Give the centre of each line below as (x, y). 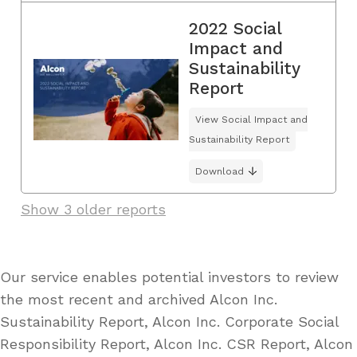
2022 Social (235, 28)
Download (220, 171)
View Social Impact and (251, 119)
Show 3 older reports (93, 209)
